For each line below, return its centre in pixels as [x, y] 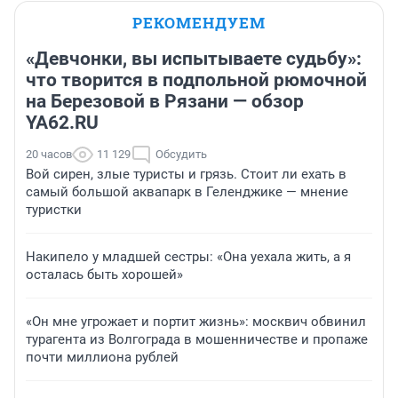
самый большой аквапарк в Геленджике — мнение [187, 191]
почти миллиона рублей [102, 357]
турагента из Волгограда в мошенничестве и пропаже [197, 339]
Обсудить [181, 154]
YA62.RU [62, 122]
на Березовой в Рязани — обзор [165, 101]
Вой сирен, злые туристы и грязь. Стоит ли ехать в [186, 174]
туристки [54, 209]
